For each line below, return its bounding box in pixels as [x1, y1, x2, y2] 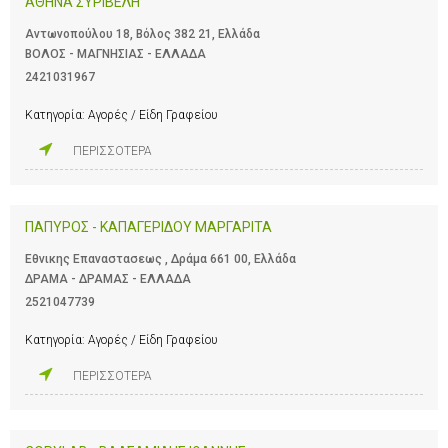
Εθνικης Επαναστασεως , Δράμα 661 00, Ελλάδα [25, 251, 296, 266]
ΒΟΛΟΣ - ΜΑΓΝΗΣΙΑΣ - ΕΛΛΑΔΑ [25, 46, 206, 61]
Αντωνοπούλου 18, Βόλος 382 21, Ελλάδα [25, 26, 260, 41]
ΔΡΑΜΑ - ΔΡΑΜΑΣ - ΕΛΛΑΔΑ [25, 271, 191, 286]
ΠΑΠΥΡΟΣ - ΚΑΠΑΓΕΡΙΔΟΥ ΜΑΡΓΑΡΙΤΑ [25, 218, 272, 235]
